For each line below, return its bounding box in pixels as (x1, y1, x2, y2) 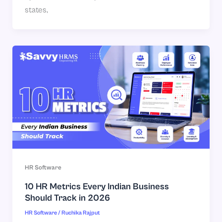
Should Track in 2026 (24, 192, 110, 203)
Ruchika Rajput (61, 210, 100, 217)
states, (24, 5, 48, 15)
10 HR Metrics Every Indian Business (24, 181, 169, 192)
